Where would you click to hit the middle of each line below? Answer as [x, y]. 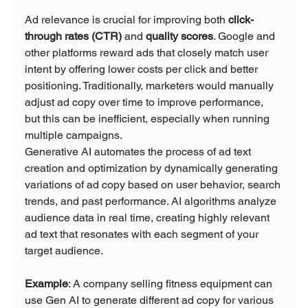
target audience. [64, 251]
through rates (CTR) [73, 36]
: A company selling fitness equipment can [171, 284]
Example [46, 284]
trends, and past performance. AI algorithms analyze [152, 201]
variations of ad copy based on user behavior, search [154, 185]
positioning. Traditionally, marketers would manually [150, 86]
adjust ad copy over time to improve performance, [145, 102]
